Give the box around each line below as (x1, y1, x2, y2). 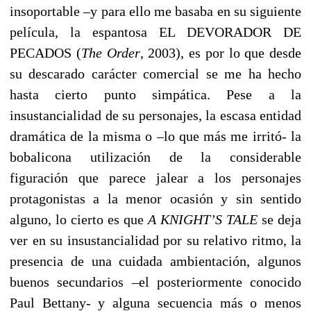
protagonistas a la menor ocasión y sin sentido (10, 190, 301, 206)
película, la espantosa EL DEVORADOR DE (10, 24, 301, 40)
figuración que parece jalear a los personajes (10, 169, 301, 185)
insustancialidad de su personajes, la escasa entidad (10, 107, 301, 123)
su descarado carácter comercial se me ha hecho (10, 65, 301, 81)
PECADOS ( (10, 44, 81, 60)
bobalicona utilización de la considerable (10, 149, 301, 165)
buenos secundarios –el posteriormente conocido (10, 274, 301, 289)
